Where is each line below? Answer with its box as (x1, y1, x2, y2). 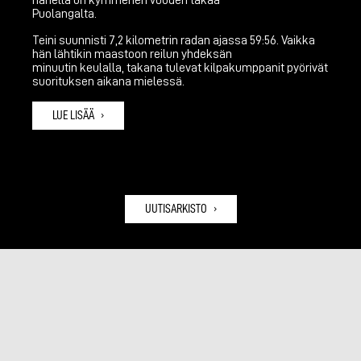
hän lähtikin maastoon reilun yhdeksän (32, 47, 232, 60)
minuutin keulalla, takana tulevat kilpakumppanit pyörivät (32, 60, 328, 74)
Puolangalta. (32, 6, 97, 20)
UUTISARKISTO (144, 201, 207, 215)
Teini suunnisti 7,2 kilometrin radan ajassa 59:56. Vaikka (32, 33, 315, 47)
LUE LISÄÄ (52, 108, 94, 122)
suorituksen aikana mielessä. (32, 74, 185, 88)
